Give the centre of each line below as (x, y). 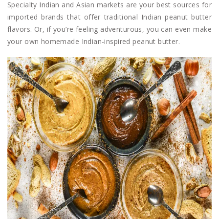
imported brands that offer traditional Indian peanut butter (109, 17)
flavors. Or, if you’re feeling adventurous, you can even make (109, 29)
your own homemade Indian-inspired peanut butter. (94, 41)
